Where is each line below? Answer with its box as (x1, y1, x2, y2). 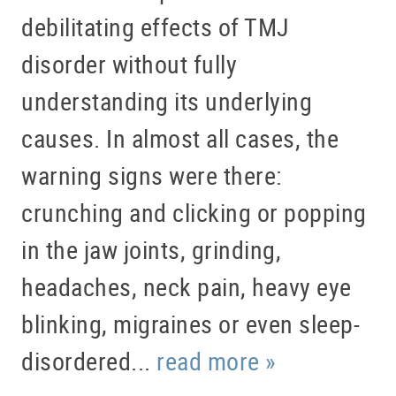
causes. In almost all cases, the (21, 121, 339, 156)
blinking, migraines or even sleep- (21, 307, 360, 341)
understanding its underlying (21, 84, 312, 118)
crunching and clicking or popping (21, 195, 367, 230)
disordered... (21, 344, 156, 378)
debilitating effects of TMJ (21, 10, 290, 44)
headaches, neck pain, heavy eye (21, 270, 352, 304)
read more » (156, 344, 277, 378)
